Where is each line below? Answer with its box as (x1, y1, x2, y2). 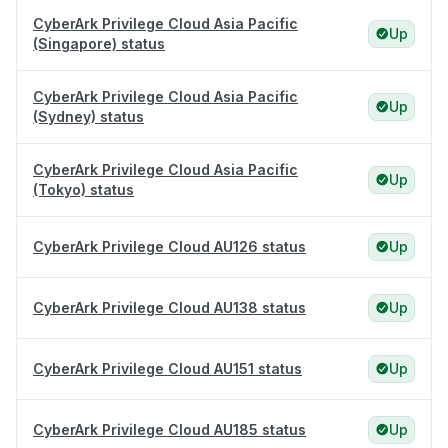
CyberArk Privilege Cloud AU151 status (33, 360, 302, 378)
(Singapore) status (33, 35, 165, 53)
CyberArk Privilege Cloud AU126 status (33, 238, 306, 256)
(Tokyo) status (33, 181, 134, 199)
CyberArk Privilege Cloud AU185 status (33, 421, 306, 439)
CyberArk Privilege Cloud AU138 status (33, 299, 306, 317)
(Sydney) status (33, 108, 144, 126)
